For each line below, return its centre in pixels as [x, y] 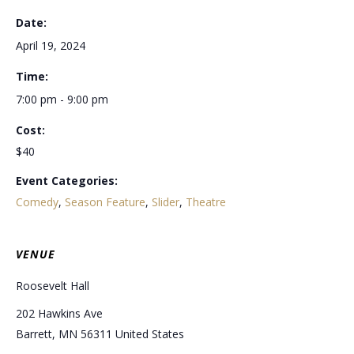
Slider [166, 202]
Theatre [206, 202]
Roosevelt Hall [53, 286]
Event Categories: [67, 181]
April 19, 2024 [51, 46]
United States [150, 334]
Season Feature [105, 202]
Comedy [37, 202]
